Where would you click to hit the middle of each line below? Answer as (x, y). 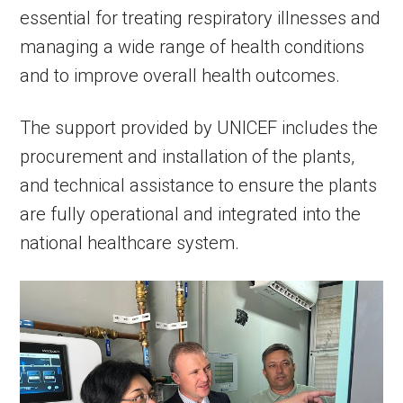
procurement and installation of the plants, (188, 156)
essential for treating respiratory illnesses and (201, 18)
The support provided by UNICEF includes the (199, 127)
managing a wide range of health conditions (193, 46)
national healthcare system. (130, 242)
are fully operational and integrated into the (191, 214)
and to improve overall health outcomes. (180, 75)
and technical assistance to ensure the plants (199, 185)
